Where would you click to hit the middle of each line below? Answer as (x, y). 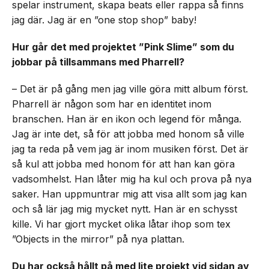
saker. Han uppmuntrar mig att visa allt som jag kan (129, 194)
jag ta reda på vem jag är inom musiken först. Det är (130, 149)
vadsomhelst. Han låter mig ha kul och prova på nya (132, 179)
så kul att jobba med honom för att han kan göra (123, 164)
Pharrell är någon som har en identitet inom (112, 104)
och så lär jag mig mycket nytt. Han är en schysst (125, 209)
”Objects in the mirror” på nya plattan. (98, 239)
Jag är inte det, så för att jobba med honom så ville (128, 134)
